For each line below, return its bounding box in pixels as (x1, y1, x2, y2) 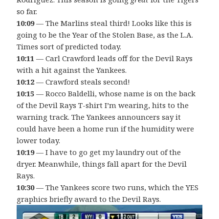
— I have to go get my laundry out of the (34, 147, 181, 157)
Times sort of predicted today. (17, 41, 122, 51)
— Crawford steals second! (34, 76, 131, 87)
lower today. (17, 135, 61, 145)
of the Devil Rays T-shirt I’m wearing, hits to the (17, 100, 189, 110)
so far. (17, 6, 38, 16)
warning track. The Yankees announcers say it (17, 111, 181, 122)
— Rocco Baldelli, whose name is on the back (34, 88, 196, 98)
